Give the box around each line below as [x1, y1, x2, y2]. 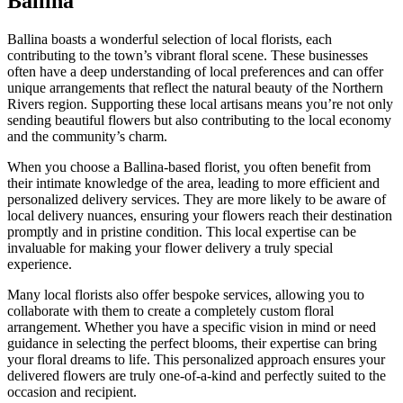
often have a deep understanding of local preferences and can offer [7, 63, 383, 79]
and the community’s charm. [7, 128, 167, 144]
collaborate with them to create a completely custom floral [7, 302, 334, 318]
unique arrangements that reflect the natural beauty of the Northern [7, 79, 383, 95]
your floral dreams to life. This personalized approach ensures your [7, 351, 385, 367]
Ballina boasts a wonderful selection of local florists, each [7, 31, 332, 47]
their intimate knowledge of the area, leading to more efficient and [7, 175, 380, 191]
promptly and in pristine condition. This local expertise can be [7, 223, 356, 239]
